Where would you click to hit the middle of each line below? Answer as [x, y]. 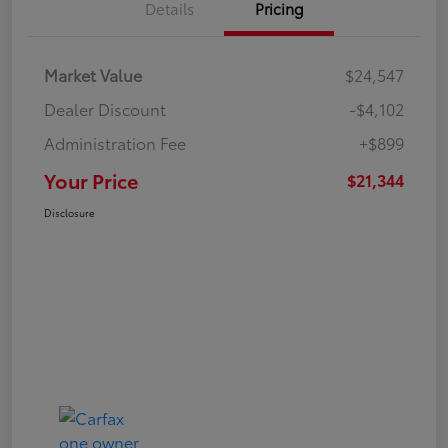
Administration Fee [115, 142]
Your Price [91, 179]
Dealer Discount [105, 108]
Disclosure [69, 212]
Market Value [93, 74]
